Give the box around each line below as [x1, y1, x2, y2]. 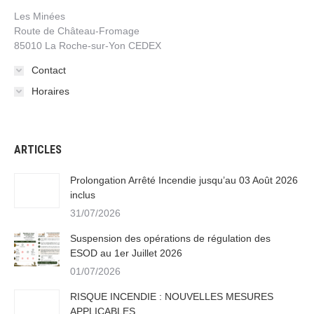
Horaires [32, 86, 69, 97]
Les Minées [14, 11, 65, 22]
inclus [70, 189, 95, 201]
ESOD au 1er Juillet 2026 [70, 247, 182, 259]
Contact [32, 64, 66, 76]
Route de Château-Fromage [14, 25, 139, 37]
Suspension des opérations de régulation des [70, 233, 271, 245]
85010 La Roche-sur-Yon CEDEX [14, 40, 161, 52]
